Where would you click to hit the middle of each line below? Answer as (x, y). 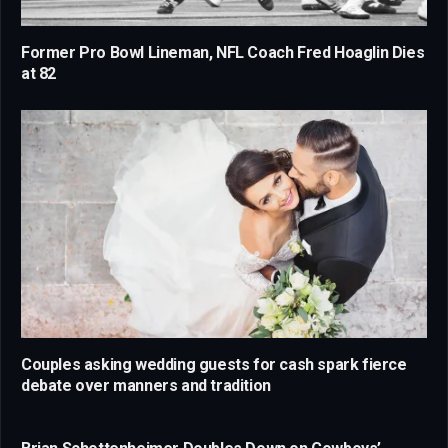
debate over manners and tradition (146, 386)
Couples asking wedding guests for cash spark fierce (214, 365)
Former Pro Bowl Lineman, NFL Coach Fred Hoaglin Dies (223, 52)
